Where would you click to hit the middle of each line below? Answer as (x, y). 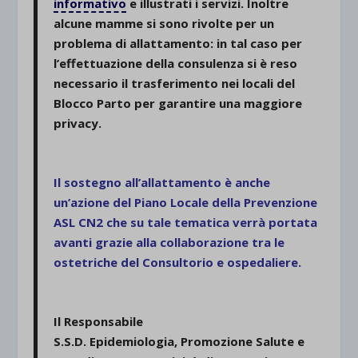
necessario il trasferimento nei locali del (175, 84)
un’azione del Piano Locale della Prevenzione (186, 203)
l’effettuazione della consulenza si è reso (176, 64)
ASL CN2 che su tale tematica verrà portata (186, 223)
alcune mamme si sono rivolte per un (164, 24)
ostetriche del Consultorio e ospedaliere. (178, 263)
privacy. (78, 123)
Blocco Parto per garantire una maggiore (178, 103)
